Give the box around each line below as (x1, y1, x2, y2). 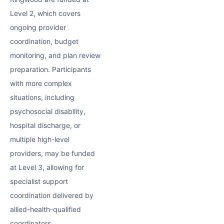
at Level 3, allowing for (10, 163, 84, 172)
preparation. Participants (10, 65, 91, 74)
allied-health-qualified (10, 205, 81, 214)
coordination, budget (10, 37, 78, 46)
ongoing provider (10, 23, 66, 32)
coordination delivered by (10, 191, 93, 200)
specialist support (10, 177, 68, 186)
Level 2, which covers (10, 9, 80, 18)
